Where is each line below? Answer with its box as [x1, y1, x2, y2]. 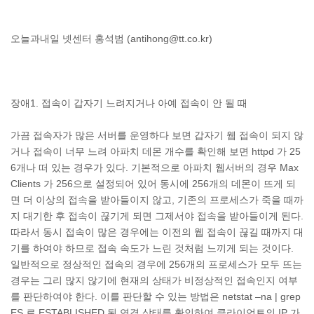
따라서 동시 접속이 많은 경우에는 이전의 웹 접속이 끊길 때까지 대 [11, 226, 303, 238]
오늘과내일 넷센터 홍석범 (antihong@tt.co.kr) [11, 33, 212, 44]
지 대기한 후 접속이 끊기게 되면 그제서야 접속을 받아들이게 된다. [11, 210, 303, 221]
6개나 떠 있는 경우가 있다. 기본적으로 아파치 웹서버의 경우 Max [11, 162, 299, 173]
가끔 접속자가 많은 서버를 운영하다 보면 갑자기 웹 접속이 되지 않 [11, 130, 303, 141]
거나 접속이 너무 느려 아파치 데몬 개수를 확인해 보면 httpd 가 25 [11, 146, 301, 157]
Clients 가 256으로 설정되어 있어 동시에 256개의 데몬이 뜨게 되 [11, 178, 296, 189]
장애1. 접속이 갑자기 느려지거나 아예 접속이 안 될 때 [11, 97, 247, 109]
